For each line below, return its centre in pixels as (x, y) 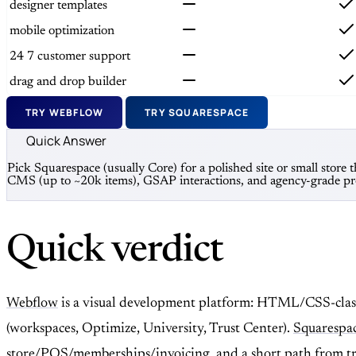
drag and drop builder (68, 81)
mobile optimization (62, 31)
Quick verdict (115, 252)
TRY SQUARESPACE (197, 112)
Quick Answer (66, 140)
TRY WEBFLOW (65, 112)
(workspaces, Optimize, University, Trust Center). (150, 329)
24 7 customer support (70, 56)
